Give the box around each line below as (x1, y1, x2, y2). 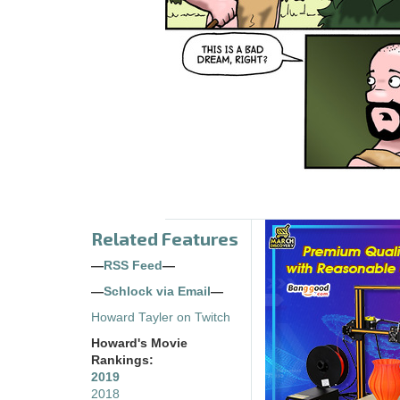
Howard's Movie (91, 337, 187, 351)
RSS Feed (104, 259, 162, 273)
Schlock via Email (104, 285, 211, 299)
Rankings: (91, 354, 154, 368)
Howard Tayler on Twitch (91, 311, 230, 325)
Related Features (91, 228, 238, 250)
